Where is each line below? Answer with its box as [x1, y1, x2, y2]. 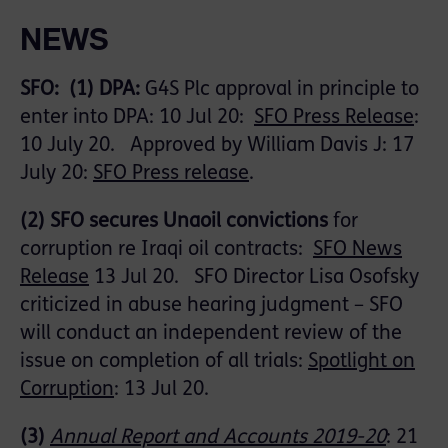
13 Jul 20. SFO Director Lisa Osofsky [89, 268, 419, 289]
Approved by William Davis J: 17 [130, 136, 414, 157]
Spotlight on [308, 352, 415, 373]
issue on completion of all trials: [20, 352, 308, 373]
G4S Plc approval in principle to [140, 80, 419, 101]
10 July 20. [20, 136, 130, 157]
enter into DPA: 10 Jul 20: [20, 108, 254, 129]
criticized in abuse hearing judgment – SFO [20, 296, 403, 317]
